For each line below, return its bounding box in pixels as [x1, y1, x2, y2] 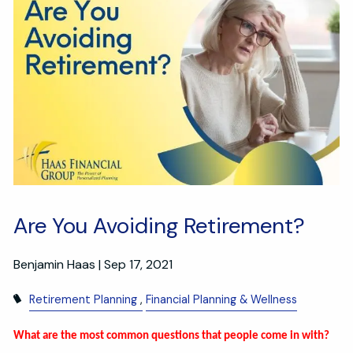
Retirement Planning [28, 292, 137, 307]
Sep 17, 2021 [104, 256, 173, 273]
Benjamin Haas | [13, 256, 105, 273]
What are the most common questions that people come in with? [13, 329, 333, 342]
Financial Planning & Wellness [145, 292, 297, 307]
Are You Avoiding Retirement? [13, 211, 306, 241]
